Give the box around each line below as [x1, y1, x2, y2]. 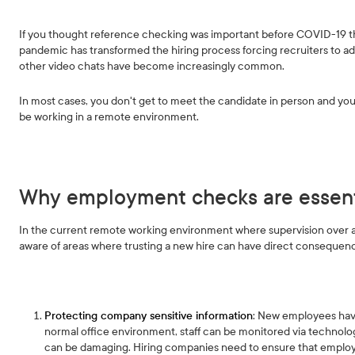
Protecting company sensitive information [44, 309, 254, 323]
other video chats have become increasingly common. [19, 59, 285, 73]
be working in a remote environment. [19, 110, 202, 124]
